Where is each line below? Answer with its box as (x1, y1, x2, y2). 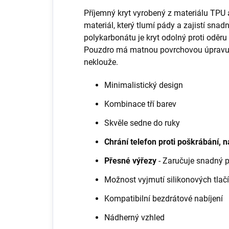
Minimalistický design (104, 80, 183, 90)
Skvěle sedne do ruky (104, 118, 180, 128)
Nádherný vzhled (104, 212, 165, 222)
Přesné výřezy (104, 155, 156, 166)
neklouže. (84, 57, 120, 67)
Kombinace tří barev (104, 99, 176, 109)
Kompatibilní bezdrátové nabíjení (104, 193, 223, 203)
